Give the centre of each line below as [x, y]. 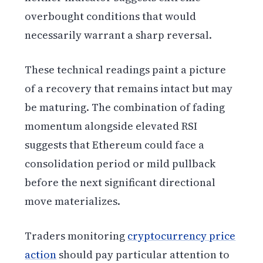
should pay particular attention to [143, 254]
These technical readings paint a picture [126, 69]
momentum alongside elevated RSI [111, 126]
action [41, 254]
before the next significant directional [120, 182]
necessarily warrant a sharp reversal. [119, 35]
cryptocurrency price [182, 235]
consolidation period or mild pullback [120, 163]
